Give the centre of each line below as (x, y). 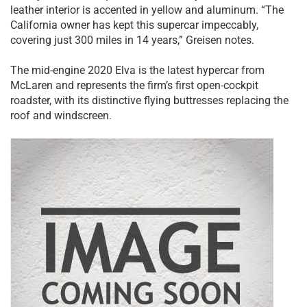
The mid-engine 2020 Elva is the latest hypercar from (137, 71)
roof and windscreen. (61, 116)
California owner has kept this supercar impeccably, (134, 25)
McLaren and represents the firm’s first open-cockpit (134, 86)
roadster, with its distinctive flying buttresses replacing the (149, 101)
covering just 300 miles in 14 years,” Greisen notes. (132, 40)
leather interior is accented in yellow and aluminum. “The (147, 10)
